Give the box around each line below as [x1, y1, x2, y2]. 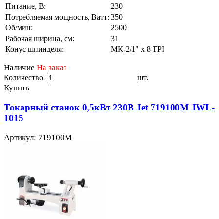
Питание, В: [5, 2, 46, 11]
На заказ [37, 63, 67, 73]
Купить [4, 83, 29, 93]
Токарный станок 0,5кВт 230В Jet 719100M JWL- [4, 102, 215, 112]
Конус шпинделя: [5, 45, 64, 54]
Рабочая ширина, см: [5, 34, 74, 43]
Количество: [4, 73, 45, 82]
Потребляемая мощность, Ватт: [5, 13, 109, 22]
